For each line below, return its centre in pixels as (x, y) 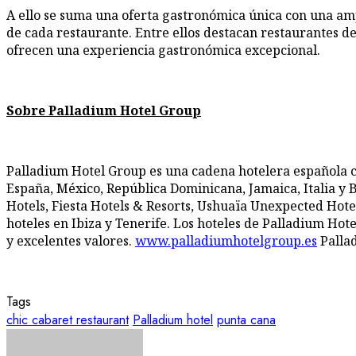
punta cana (246, 320)
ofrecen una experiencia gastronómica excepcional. (163, 50)
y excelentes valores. (71, 241)
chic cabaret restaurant (68, 320)
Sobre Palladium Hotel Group (104, 111)
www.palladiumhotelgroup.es (226, 241)
